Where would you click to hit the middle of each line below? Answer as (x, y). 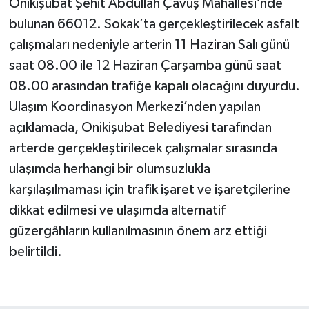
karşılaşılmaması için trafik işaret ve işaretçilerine (149, 190)
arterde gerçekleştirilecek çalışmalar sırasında (143, 149)
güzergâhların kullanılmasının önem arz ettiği (138, 231)
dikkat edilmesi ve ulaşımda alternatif (117, 211)
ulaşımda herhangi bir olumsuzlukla (109, 169)
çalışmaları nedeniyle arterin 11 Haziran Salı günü (149, 45)
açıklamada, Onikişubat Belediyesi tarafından (140, 128)
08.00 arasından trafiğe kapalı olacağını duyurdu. (154, 87)
